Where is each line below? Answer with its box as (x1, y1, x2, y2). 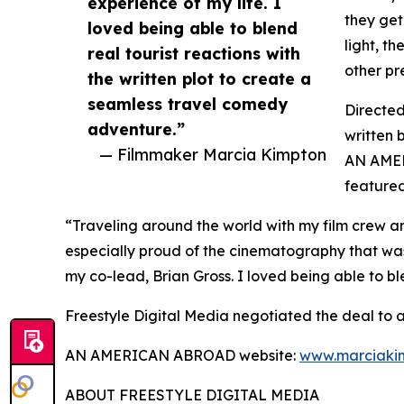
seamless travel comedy (87, 94, 288, 115)
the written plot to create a (87, 69, 311, 89)
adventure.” (87, 119, 185, 140)
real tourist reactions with (87, 43, 300, 64)
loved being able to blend (87, 18, 298, 39)
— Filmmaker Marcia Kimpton (99, 144, 326, 165)
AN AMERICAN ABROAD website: (65, 346, 299, 365)
